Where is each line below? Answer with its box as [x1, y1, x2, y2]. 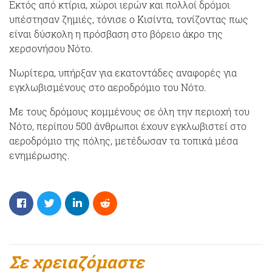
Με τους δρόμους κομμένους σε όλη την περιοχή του [9, 104, 250, 118]
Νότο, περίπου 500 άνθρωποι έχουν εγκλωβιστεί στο [9, 119, 246, 132]
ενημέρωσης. [9, 148, 70, 161]
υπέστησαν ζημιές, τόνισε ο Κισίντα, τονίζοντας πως [9, 12, 248, 25]
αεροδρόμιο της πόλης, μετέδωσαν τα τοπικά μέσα [9, 134, 238, 147]
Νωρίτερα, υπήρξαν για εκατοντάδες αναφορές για [9, 66, 237, 79]
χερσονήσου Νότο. [9, 41, 93, 55]
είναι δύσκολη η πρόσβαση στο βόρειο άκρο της [9, 27, 223, 40]
